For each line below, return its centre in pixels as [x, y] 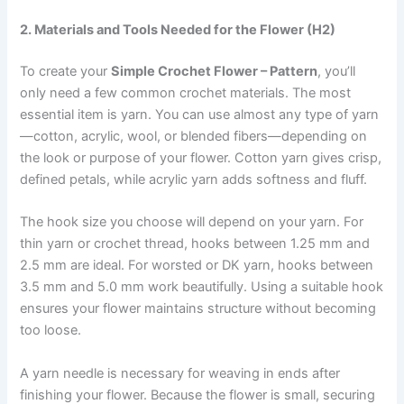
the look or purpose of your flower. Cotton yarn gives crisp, [201, 158]
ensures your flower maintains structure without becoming [198, 309]
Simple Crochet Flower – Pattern [215, 72]
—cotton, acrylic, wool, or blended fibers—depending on [194, 137]
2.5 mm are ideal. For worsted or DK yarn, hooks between [197, 266]
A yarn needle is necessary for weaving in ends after [180, 373]
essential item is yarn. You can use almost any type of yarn [200, 115]
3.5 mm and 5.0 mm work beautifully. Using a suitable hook [202, 287]
